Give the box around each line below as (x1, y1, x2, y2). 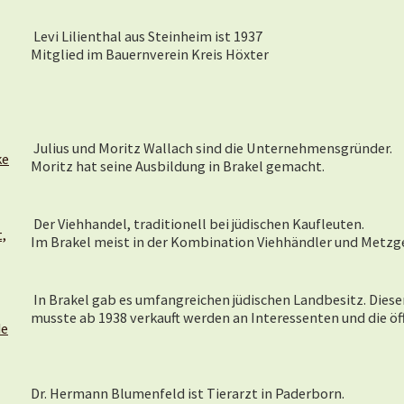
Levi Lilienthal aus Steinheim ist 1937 (31, 27, 262, 45)
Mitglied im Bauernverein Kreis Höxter (31, 45, 269, 63)
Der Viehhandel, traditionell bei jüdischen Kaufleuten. (31, 215, 364, 233)
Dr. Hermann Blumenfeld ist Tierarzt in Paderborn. (31, 384, 353, 402)
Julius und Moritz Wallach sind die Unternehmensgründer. (31, 139, 395, 157)
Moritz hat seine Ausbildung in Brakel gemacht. (31, 157, 325, 175)
